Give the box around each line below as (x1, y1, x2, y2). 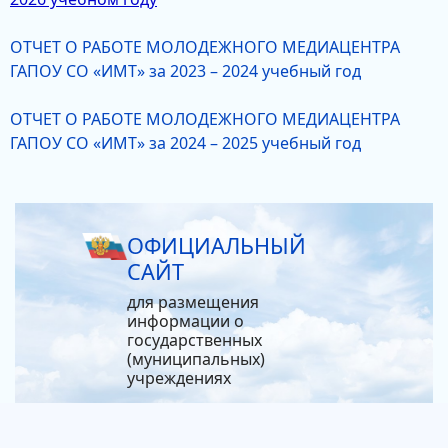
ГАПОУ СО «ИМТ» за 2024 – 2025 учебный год (10, 132, 361, 154)
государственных (126, 329, 262, 351)
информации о (126, 310, 244, 332)
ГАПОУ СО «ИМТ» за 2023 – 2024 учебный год (10, 60, 361, 82)
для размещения (126, 291, 259, 313)
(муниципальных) (126, 348, 265, 370)
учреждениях (126, 367, 231, 389)
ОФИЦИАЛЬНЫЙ (126, 231, 306, 260)
